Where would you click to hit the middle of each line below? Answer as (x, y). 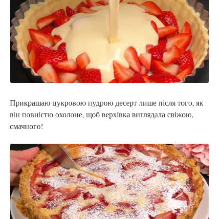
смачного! (26, 126)
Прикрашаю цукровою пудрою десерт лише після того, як (107, 103)
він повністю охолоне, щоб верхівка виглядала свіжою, (102, 114)
